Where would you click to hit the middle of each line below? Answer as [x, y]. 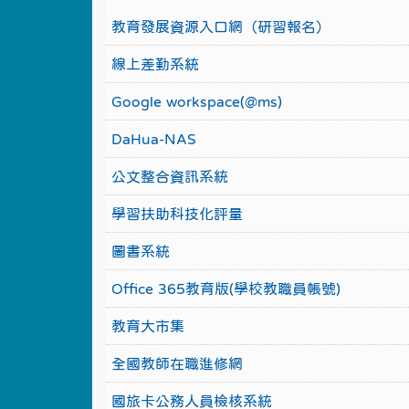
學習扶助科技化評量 [177, 214]
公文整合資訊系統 [169, 176]
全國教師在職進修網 [177, 363]
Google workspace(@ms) [196, 101]
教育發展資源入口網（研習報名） [220, 26]
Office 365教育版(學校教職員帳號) [225, 288]
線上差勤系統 [155, 64]
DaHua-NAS [153, 139]
